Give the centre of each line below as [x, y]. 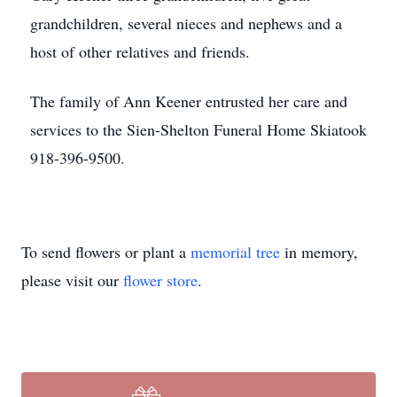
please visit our [72, 280]
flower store [160, 280]
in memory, [319, 252]
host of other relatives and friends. [140, 51]
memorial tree [235, 252]
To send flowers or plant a [106, 252]
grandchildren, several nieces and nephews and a [186, 23]
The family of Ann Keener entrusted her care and [189, 101]
